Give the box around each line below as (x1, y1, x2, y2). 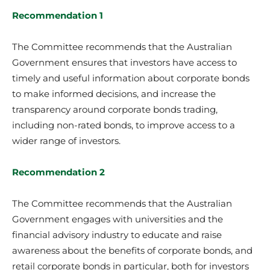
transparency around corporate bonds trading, (12, 103, 218, 115)
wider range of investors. (12, 134, 121, 146)
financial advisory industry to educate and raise (12, 228, 222, 240)
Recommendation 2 (12, 166, 105, 178)
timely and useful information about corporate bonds (12, 72, 250, 84)
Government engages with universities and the (12, 213, 223, 225)
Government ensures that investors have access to (12, 56, 237, 68)
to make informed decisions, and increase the (12, 87, 216, 99)
